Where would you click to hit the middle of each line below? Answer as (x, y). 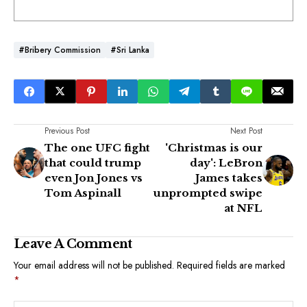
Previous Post (67, 131)
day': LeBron (226, 162)
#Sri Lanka (130, 50)
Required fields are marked (231, 265)
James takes (229, 177)
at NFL (243, 208)
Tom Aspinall (83, 193)
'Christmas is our (214, 147)
